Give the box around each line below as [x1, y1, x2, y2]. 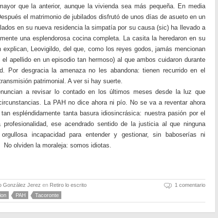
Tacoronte [35, 192, 59, 198]
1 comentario [175, 182, 205, 188]
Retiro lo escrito [50, 182, 87, 188]
